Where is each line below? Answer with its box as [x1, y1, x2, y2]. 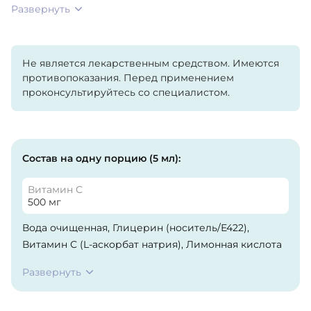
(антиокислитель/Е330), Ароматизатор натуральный [22, 255, 289, 268]
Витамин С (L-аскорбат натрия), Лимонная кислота [22, 238, 282, 251]
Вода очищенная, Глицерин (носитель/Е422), [22, 221, 249, 235]
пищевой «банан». [22, 271, 115, 285]
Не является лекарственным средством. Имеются [22, 57, 279, 70]
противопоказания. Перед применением [22, 72, 234, 85]
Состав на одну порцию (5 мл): [22, 152, 180, 165]
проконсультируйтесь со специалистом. [22, 86, 230, 99]
